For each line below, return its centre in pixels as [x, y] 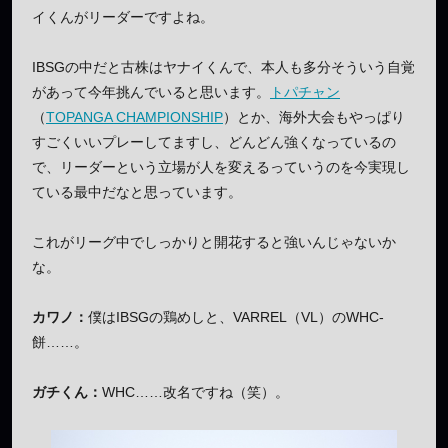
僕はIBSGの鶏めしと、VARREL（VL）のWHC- [236, 316]
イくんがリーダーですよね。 [123, 16]
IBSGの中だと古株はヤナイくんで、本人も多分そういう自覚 [223, 66]
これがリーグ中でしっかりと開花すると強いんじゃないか [214, 241]
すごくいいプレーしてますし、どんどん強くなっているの [214, 141]
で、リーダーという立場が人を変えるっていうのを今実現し [221, 166]
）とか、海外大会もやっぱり [314, 116]
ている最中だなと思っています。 [137, 191]
